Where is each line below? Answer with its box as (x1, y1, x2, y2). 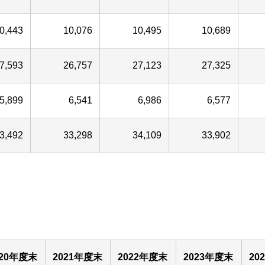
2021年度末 (53, 252, 102, 262)
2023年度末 (183, 252, 233, 262)
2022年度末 (118, 252, 167, 262)
